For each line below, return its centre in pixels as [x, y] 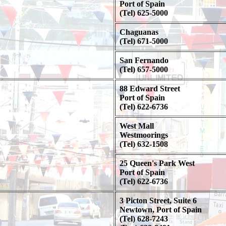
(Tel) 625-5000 [144, 13]
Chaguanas [139, 32]
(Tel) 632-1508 [144, 144]
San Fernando [144, 60]
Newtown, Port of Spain [160, 210]
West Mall [136, 126]
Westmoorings [144, 135]
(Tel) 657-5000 [144, 69]
